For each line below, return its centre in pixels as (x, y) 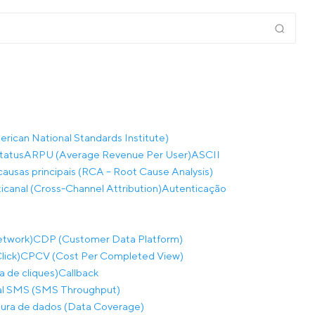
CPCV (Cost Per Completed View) (102, 256)
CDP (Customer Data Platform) (108, 239)
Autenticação (194, 188)
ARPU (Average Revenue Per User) (108, 154)
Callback (78, 272)
